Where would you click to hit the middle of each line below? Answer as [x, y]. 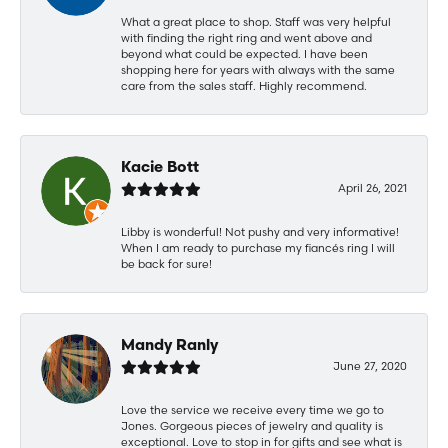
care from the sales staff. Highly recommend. [244, 85]
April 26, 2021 [372, 187]
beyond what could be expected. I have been [244, 53]
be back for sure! [166, 263]
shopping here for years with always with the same [258, 69]
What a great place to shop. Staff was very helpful [256, 21]
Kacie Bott [160, 168]
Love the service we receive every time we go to [252, 409]
